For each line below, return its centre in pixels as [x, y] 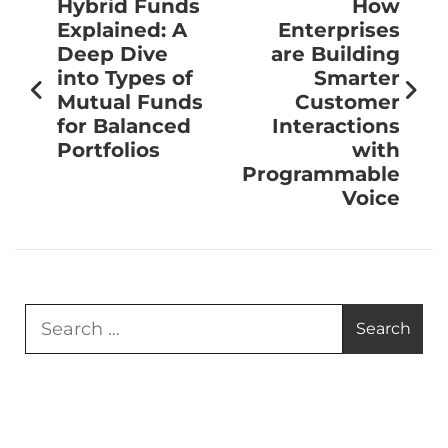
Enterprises [339, 29]
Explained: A [122, 29]
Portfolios [108, 149]
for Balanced [124, 125]
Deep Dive [112, 53]
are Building [335, 53]
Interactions [336, 125]
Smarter [357, 77]
